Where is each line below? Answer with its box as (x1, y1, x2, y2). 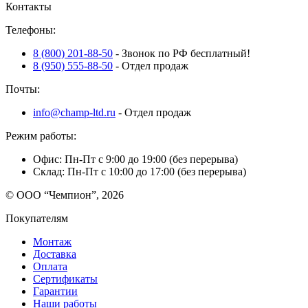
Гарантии (33, 285, 78, 297)
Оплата (33, 260, 67, 272)
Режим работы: (5, 129, 76, 142)
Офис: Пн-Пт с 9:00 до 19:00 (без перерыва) (33, 153, 238, 165)
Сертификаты (33, 272, 98, 285)
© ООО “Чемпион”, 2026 (5, 188, 124, 201)
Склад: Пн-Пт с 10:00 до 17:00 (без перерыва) (33, 165, 246, 177)
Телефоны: (5, 23, 56, 36)
